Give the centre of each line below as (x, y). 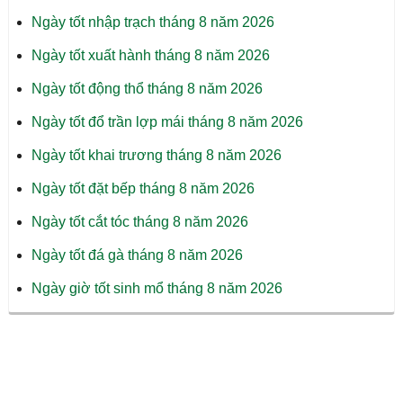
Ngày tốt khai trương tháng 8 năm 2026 (156, 155)
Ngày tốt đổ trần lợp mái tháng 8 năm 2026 (167, 121)
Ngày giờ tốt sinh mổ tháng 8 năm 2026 (157, 288)
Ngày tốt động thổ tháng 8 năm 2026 (147, 88)
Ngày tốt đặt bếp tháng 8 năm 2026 (143, 188)
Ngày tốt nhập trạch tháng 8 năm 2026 (152, 22)
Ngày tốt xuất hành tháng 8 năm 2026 (150, 55)
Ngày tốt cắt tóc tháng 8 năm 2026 (139, 221)
